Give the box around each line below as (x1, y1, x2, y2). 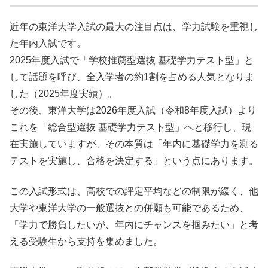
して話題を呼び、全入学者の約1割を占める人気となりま (10, 72, 254, 83)
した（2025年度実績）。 (10, 89, 117, 99)
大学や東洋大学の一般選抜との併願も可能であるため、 (10, 202, 249, 213)
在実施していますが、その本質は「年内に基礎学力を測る (10, 139, 258, 150)
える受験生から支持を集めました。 (10, 236, 163, 246)
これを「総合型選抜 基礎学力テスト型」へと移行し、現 (10, 122, 251, 133)
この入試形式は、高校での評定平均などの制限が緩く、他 (10, 185, 258, 196)
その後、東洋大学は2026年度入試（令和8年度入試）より (10, 105, 257, 116)
